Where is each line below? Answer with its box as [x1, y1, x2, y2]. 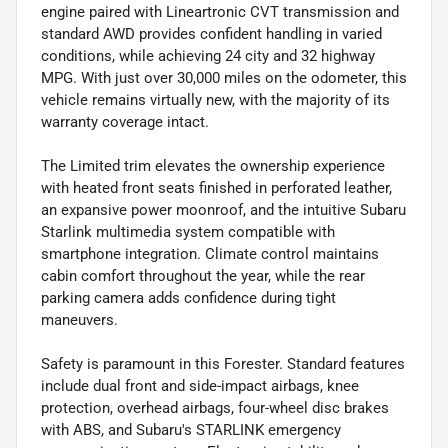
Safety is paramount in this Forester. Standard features [41, 354, 405, 373]
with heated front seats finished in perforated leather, [41, 178, 392, 197]
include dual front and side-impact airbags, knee [41, 376, 359, 395]
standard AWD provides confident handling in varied [41, 24, 382, 43]
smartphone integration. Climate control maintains [41, 244, 379, 263]
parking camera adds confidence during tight [41, 288, 336, 307]
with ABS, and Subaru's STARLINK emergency [41, 420, 341, 439]
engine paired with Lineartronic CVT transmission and [41, 2, 399, 21]
